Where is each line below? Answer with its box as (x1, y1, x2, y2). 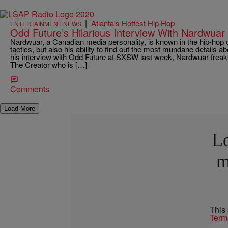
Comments (10, 82, 49, 95)
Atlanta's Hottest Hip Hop (91, 17, 175, 28)
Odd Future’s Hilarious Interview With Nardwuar (10, 24, 225, 40)
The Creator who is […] (10, 59, 87, 70)
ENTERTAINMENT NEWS (10, 19, 81, 28)
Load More (4, 104, 35, 112)
